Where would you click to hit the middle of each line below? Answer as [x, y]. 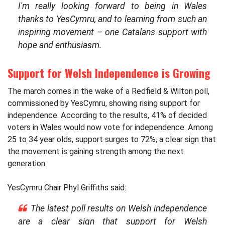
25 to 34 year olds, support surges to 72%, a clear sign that [112, 139]
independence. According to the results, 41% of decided [107, 115]
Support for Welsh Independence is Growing [109, 72]
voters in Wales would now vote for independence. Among [110, 127]
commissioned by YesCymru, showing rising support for [104, 103]
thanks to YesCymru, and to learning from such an [113, 19]
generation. [27, 163]
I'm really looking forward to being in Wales [113, 6]
